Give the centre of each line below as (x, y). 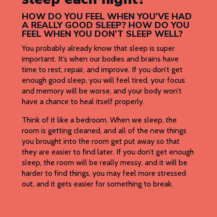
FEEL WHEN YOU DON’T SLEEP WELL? (102, 34)
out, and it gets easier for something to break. (97, 184)
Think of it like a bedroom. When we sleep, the (99, 120)
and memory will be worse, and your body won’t (101, 91)
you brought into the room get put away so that (101, 141)
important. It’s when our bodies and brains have (100, 59)
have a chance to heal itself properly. (83, 102)
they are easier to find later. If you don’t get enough (108, 152)
